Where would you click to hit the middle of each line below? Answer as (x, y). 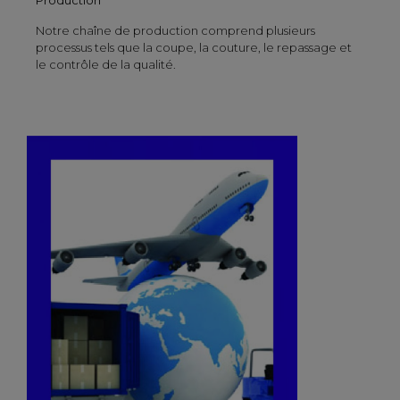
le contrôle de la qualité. (106, 64)
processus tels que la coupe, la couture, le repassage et (194, 47)
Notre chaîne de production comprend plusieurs (175, 30)
